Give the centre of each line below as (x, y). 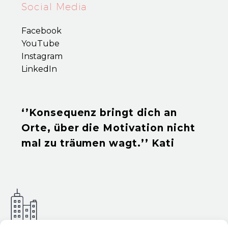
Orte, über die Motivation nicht (108, 128)
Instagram (42, 56)
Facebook (41, 31)
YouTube (40, 43)
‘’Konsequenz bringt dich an (99, 113)
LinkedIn (39, 69)
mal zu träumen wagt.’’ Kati (98, 144)
